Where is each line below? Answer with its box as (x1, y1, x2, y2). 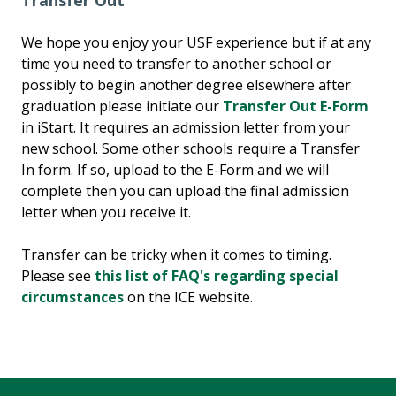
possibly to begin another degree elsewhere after (21, 75, 351, 95)
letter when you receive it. (21, 202, 191, 223)
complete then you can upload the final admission (21, 181, 349, 202)
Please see (21, 266, 95, 286)
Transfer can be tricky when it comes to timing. (21, 245, 335, 265)
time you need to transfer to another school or (21, 54, 331, 74)
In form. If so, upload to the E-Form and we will (21, 160, 329, 180)
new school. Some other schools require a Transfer (21, 139, 360, 159)
